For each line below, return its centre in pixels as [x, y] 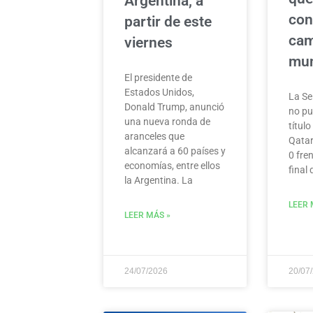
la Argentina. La [159, 181]
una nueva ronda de [167, 122]
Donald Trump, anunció [174, 107]
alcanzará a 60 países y [175, 151]
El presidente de [158, 78]
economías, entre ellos [172, 166]
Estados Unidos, [159, 93]
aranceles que [154, 137]
